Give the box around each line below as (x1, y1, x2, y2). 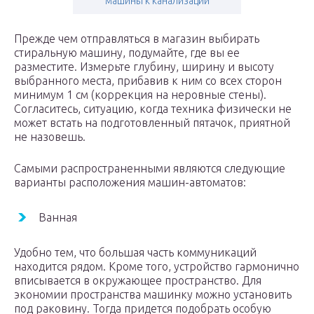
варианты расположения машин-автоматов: (14, 176, 246, 189)
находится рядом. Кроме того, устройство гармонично (14, 260, 299, 273)
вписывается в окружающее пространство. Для (14, 274, 261, 287)
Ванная (39, 211, 77, 224)
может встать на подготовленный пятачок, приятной (14, 116, 290, 130)
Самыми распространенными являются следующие (14, 162, 285, 175)
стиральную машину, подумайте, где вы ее (14, 46, 240, 60)
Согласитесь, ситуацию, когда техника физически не (14, 102, 292, 116)
